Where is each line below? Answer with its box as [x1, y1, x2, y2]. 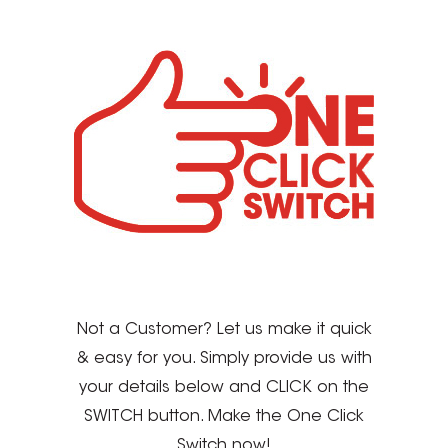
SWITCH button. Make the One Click [84, 409, 364, 426]
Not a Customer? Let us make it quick [76, 322, 372, 339]
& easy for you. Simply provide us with [76, 351, 372, 368]
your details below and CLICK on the [79, 380, 369, 397]
